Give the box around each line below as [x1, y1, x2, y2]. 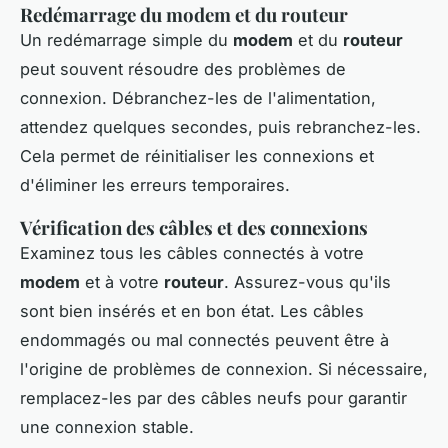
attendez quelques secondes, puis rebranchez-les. [20, 116, 421, 137]
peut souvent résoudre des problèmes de [20, 58, 346, 79]
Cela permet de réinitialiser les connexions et [20, 145, 374, 166]
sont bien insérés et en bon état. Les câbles [20, 300, 364, 321]
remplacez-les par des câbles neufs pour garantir [20, 387, 407, 408]
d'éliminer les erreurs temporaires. [20, 174, 290, 195]
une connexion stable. [20, 416, 194, 437]
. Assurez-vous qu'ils [224, 271, 391, 292]
